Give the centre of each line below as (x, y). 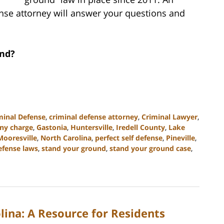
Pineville (180, 137)
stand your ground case (150, 148)
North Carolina (66, 137)
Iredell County (140, 127)
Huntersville (91, 127)
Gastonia (52, 127)
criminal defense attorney (93, 116)
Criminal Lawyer (169, 116)
